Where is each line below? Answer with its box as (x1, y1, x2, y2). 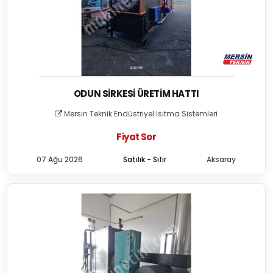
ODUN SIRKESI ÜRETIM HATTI (73, 87, 199, 100)
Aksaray (207, 154, 236, 165)
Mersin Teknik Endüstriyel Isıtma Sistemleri (62, 108, 218, 119)
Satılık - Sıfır (123, 154, 167, 165)
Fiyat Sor (116, 130, 156, 143)
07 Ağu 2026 (37, 154, 83, 165)
